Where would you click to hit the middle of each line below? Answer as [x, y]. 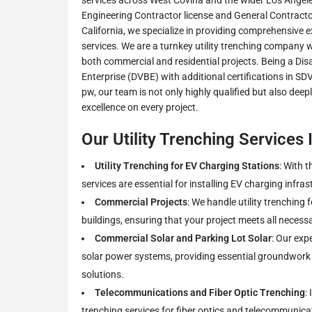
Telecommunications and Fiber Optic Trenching [200, 293]
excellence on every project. [140, 108]
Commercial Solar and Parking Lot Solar [183, 239]
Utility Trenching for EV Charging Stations [187, 166]
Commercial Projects [141, 202]
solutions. [103, 275]
